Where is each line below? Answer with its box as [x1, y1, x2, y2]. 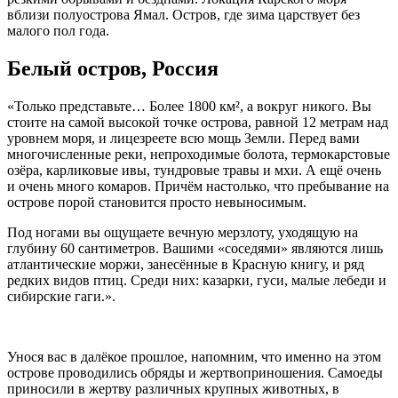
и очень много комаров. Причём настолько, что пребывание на [7, 178, 389, 194]
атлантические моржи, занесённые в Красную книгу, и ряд [7, 256, 364, 272]
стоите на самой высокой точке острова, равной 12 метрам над [7, 114, 388, 130]
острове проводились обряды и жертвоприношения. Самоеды [7, 364, 383, 380]
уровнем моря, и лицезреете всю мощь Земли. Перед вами [7, 130, 360, 146]
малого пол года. [7, 22, 109, 38]
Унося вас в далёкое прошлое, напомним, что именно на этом [7, 348, 381, 364]
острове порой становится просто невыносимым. [7, 194, 306, 210]
